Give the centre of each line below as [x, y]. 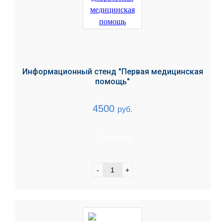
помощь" [113, 82]
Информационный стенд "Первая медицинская [112, 72]
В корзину [114, 138]
